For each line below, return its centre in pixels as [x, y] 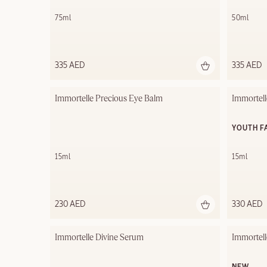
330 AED [247, 205]
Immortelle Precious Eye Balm [109, 99]
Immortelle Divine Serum [99, 238]
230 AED [70, 205]
